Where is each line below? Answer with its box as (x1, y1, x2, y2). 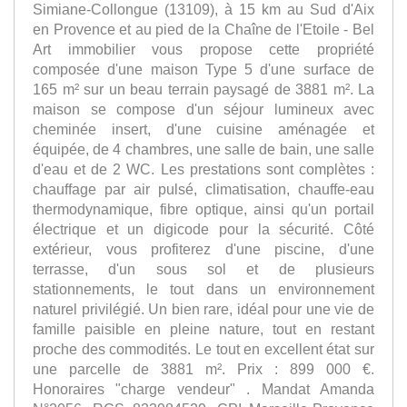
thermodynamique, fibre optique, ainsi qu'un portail (33, 200, 374, 217)
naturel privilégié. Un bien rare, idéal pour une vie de (33, 300, 374, 317)
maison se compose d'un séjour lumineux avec (33, 100, 374, 117)
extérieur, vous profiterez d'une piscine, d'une (33, 240, 374, 257)
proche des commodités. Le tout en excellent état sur (33, 340, 374, 357)
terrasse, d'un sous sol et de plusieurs (33, 260, 374, 277)
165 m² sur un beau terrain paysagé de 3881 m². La (33, 80, 374, 97)
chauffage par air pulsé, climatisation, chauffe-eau (33, 180, 374, 197)
